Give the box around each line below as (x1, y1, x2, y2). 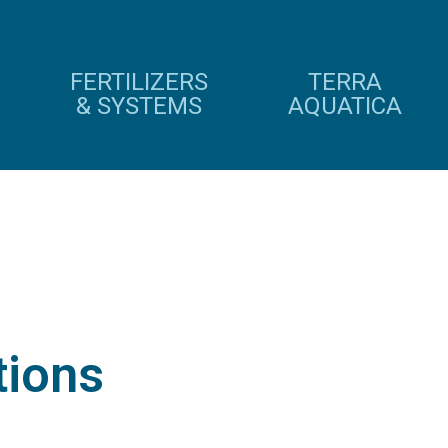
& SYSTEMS (76, 92, 202, 120)
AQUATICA (288, 92, 402, 120)
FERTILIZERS (70, 68, 208, 96)
